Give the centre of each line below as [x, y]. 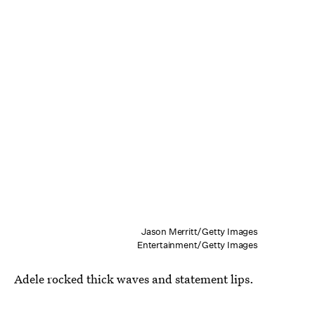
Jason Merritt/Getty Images [199, 232]
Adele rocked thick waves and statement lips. [134, 279]
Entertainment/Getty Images [197, 245]
